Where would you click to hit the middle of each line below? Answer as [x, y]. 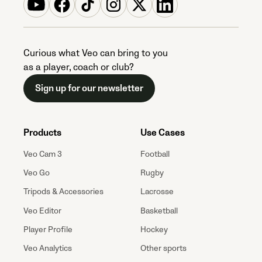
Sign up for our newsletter [89, 89]
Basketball [159, 211]
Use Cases [163, 133]
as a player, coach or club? [79, 68]
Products [42, 133]
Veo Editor [42, 211]
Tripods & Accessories [63, 192]
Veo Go [37, 173]
